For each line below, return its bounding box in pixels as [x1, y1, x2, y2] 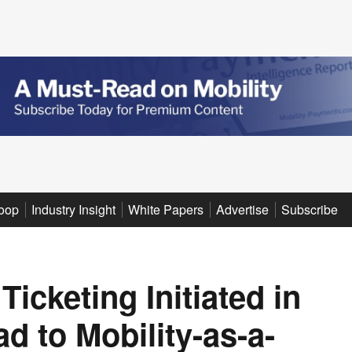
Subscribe [281, 200, 338, 218]
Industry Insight [31, 200, 115, 218]
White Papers [128, 200, 203, 218]
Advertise [216, 200, 269, 218]
